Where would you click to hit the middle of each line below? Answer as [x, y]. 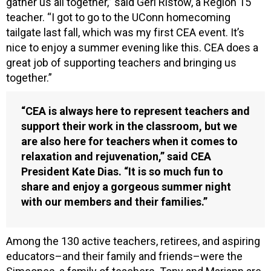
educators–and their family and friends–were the [124, 256]
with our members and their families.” [114, 201]
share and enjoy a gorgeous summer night [126, 186]
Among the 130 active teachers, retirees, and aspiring [133, 241]
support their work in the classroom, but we [129, 126]
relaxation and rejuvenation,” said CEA [116, 156]
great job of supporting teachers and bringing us [121, 62]
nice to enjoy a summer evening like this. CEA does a [132, 47]
